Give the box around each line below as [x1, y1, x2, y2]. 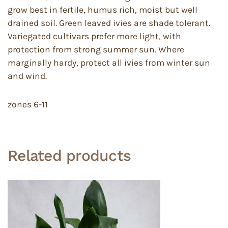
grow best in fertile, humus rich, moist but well [8, 5, 197, 15]
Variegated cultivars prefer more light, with [8, 31, 181, 42]
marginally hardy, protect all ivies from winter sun [8, 58, 210, 68]
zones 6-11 [8, 99, 48, 110]
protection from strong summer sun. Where [8, 44, 184, 55]
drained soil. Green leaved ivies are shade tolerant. [8, 18, 210, 28]
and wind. [8, 71, 47, 81]
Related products [8, 147, 131, 165]
